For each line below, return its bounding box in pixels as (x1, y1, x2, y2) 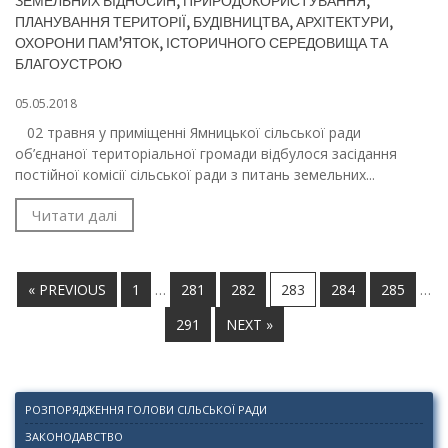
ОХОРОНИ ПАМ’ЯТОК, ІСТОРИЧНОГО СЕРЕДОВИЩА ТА (15, 34, 388, 53)
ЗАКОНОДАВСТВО (25, 429, 123, 445)
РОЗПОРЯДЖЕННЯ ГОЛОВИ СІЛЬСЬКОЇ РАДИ (25, 402, 267, 418)
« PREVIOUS (28, 280, 106, 300)
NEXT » (225, 315, 273, 335)
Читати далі (32, 205, 117, 226)
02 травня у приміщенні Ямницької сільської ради (15, 123, 361, 143)
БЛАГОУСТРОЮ (15, 55, 122, 74)
